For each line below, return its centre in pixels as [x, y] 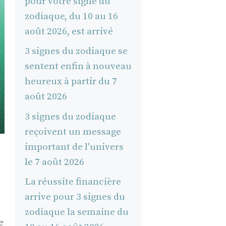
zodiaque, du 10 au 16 [71, 16]
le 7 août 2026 [54, 162]
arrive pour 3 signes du [75, 197]
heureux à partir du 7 [71, 82]
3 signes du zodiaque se [76, 51]
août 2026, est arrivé [69, 31]
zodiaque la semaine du [76, 212]
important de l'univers [74, 147]
